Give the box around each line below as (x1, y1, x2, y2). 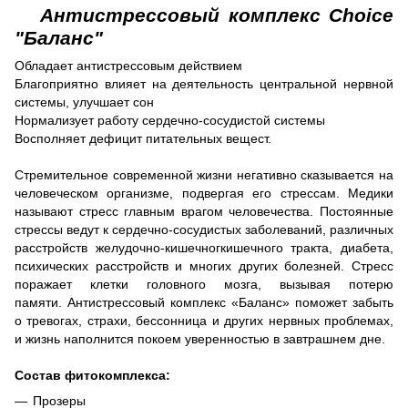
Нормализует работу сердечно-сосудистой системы (15, 112, 325, 127)
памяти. (15, 294, 67, 310)
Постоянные (320, 203, 393, 219)
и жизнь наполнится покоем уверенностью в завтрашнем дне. (15, 331, 385, 346)
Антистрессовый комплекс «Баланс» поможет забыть (67, 294, 393, 310)
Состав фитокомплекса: (15, 367, 170, 382)
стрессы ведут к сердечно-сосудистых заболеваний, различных (15, 221, 393, 237)
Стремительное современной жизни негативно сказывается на (15, 167, 393, 182)
